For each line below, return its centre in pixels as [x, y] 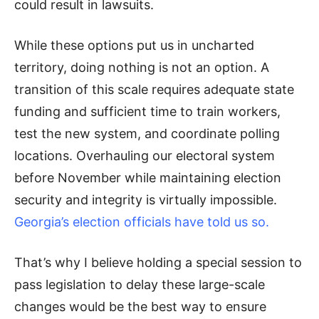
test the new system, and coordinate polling [147, 134]
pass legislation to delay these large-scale [140, 285]
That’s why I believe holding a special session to [158, 263]
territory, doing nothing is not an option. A [142, 68]
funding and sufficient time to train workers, [147, 112]
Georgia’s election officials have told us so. [142, 222]
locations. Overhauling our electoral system [145, 156]
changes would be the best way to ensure [140, 307]
